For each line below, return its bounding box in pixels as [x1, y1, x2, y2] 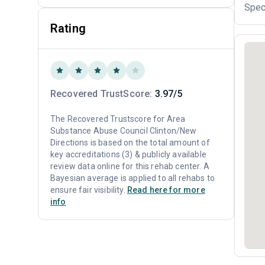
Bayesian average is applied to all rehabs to [50, 173, 215, 183]
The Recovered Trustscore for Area [50, 114, 186, 124]
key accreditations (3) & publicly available [50, 150, 206, 159]
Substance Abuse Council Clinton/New [50, 126, 197, 135]
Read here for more [127, 185, 205, 195]
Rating [50, 21, 86, 35]
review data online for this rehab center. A [50, 161, 209, 171]
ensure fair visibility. [50, 185, 127, 195]
